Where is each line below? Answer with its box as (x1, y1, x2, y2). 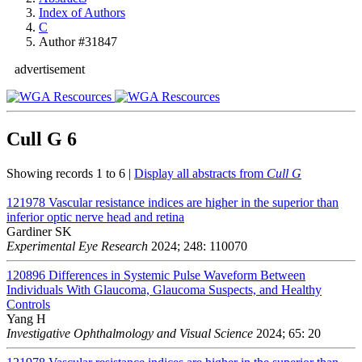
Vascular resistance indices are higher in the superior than (48, 195, 339, 209)
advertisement (15, 62, 85, 76)
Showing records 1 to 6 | (6, 166, 134, 180)
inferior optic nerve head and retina (6, 209, 184, 224)
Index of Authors (39, 6, 125, 19)
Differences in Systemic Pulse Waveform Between (48, 267, 305, 282)
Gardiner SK (6, 224, 72, 238)
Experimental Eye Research (6, 238, 148, 253)
